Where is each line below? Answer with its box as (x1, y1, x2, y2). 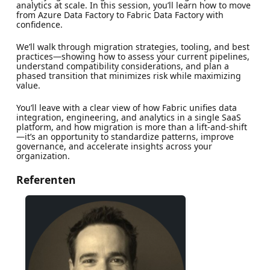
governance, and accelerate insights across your (16, 140, 212, 152)
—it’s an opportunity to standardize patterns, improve (16, 130, 234, 142)
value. (16, 79, 40, 91)
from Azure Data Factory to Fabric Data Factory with (16, 8, 224, 20)
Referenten (16, 172, 76, 187)
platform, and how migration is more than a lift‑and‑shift (16, 121, 247, 133)
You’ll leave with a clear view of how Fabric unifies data (16, 101, 237, 113)
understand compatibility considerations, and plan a (16, 60, 229, 72)
